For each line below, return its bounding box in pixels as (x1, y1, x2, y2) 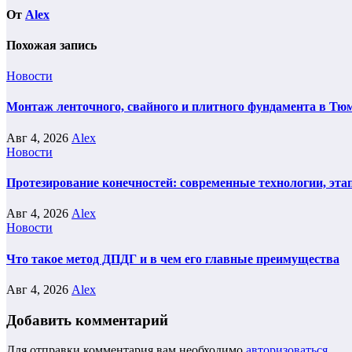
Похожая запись (6, 38, 97, 52)
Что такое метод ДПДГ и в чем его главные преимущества (6, 251, 339, 266)
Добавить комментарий (6, 311, 168, 328)
